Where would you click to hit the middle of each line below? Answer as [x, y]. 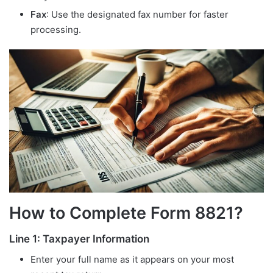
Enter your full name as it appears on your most [132, 259]
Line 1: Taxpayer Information [79, 239]
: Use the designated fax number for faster [137, 14]
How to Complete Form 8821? [126, 213]
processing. [56, 29]
